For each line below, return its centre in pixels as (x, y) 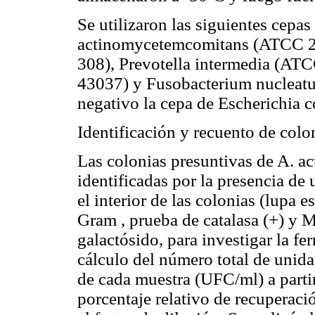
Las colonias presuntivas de (177, 161)
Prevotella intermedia (194, 63)
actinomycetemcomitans (163, 44)
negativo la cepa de (148, 103)
